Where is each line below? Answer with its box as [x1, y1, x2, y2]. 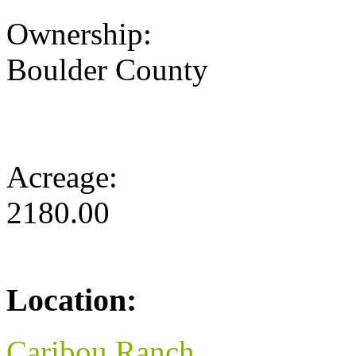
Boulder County [6, 52, 208, 87]
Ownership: [6, 17, 160, 52]
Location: [6, 282, 137, 319]
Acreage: [6, 160, 126, 195]
